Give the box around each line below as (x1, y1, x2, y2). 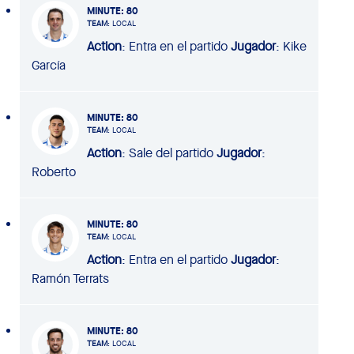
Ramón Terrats (32, 269, 109, 287)
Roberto (32, 163, 76, 180)
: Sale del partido (122, 144, 213, 161)
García (32, 56, 66, 73)
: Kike (276, 37, 307, 55)
